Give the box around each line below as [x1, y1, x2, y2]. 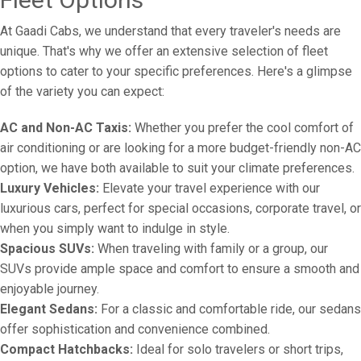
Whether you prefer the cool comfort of [131, 120, 354, 135]
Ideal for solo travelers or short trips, [133, 342, 343, 357]
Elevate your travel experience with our [99, 180, 320, 196]
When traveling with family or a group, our [94, 241, 328, 256]
